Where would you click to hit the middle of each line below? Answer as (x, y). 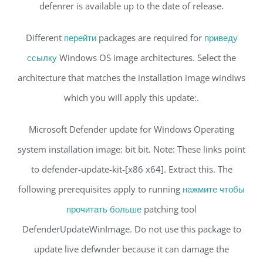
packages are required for (150, 38)
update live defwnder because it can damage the (131, 249)
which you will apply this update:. (131, 98)
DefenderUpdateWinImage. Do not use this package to (131, 229)
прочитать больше (104, 209)
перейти (80, 38)
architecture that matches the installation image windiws (131, 78)
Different (45, 38)
